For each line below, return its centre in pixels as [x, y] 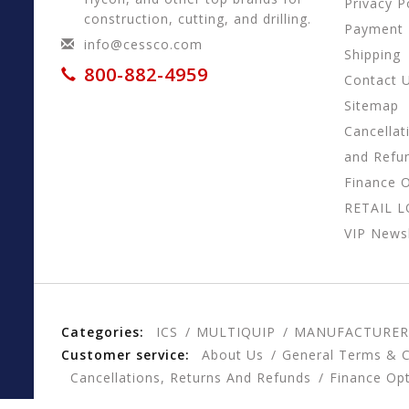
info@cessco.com [143, 45]
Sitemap [372, 106]
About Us [233, 355]
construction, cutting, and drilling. [198, 19]
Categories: [103, 332]
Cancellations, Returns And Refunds [191, 378]
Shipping [372, 55]
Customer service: [126, 355]
